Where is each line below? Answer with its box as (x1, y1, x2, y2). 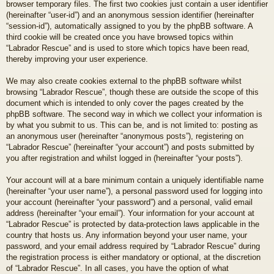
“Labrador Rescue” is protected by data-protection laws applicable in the (6, 219, 259, 229)
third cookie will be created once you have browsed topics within (6, 32, 233, 42)
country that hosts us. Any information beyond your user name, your (6, 230, 247, 240)
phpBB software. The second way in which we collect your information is (6, 109, 262, 119)
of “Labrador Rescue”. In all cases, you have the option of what (6, 263, 229, 273)
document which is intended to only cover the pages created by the (6, 98, 243, 108)
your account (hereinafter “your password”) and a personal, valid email (6, 197, 253, 207)
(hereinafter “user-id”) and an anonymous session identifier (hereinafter (6, 10, 254, 20)
